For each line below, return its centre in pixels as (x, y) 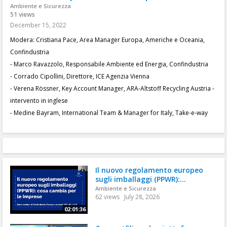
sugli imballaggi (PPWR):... (140, 179)
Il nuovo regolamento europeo (149, 170)
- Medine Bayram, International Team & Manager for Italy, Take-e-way (109, 113)
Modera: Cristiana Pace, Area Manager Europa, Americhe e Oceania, (107, 40)
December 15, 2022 (38, 25)
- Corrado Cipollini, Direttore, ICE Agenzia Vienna (80, 76)
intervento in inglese (39, 101)
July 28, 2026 (142, 197)
